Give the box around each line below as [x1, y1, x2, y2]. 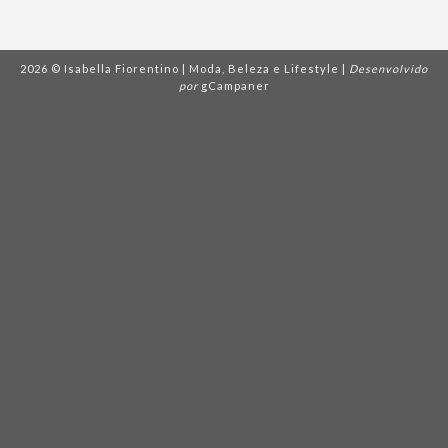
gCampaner [200, 78, 270, 92]
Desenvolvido [349, 61, 428, 75]
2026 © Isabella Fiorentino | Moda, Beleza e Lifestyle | [20, 61, 349, 75]
